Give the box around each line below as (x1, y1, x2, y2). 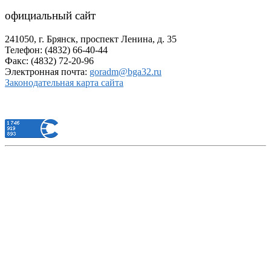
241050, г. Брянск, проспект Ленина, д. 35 (5, 34, 177, 45)
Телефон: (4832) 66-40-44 (5, 45, 108, 56)
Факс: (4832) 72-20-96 (5, 56, 94, 67)
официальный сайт (5, 9, 96, 22)
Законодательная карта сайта (5, 77, 123, 88)
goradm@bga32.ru (90, 67, 162, 77)
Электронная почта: (5, 67, 90, 77)
